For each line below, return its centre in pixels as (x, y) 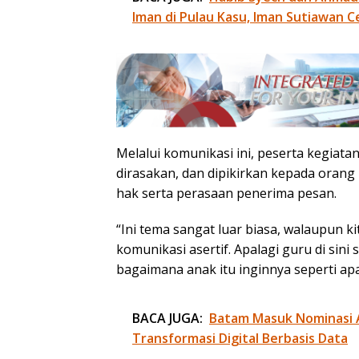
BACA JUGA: (167, 319)
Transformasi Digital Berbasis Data (240, 339)
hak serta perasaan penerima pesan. (226, 194)
